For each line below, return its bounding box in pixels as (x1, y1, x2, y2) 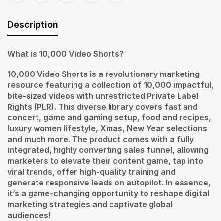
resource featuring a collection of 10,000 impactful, (7, 79, 214, 90)
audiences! (7, 210, 51, 220)
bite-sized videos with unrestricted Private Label (7, 90, 198, 101)
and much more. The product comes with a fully (7, 134, 194, 144)
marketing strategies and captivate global (7, 199, 173, 209)
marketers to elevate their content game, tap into (7, 155, 203, 166)
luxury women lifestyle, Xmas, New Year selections (7, 123, 207, 133)
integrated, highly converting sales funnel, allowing (7, 145, 209, 155)
